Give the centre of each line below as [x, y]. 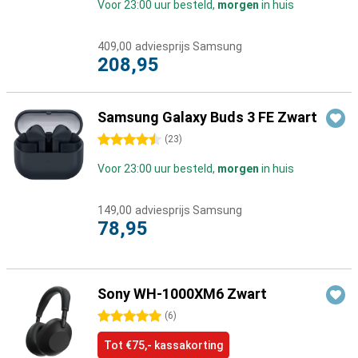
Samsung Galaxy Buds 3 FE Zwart [207, 117]
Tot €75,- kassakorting [163, 345]
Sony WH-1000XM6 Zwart [182, 294]
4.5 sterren [125, 140]
